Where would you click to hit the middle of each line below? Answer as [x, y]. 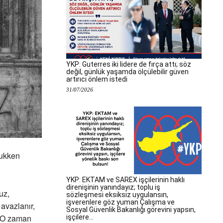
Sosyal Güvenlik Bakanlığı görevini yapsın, [131, 210]
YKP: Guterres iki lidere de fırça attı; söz [129, 64]
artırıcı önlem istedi [97, 79]
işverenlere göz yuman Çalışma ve [120, 202]
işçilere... [80, 217]
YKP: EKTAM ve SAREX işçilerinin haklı [125, 180]
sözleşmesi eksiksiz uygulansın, [117, 195]
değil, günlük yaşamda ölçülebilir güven [127, 72]
